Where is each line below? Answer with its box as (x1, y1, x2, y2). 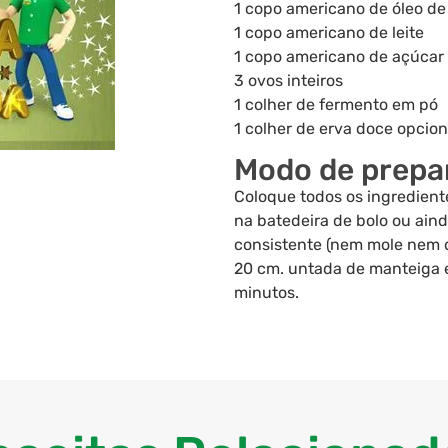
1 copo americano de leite (234, 23, 424, 42)
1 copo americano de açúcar (234, 47, 444, 66)
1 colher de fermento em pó (234, 95, 438, 114)
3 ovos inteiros (234, 71, 343, 90)
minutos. (234, 283, 299, 303)
